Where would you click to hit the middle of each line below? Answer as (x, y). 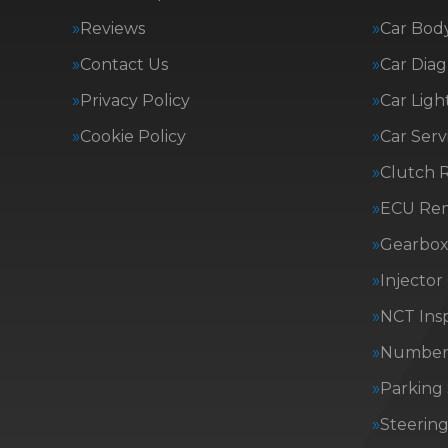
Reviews (112, 28)
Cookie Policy (133, 136)
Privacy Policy (135, 100)
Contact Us (124, 64)
